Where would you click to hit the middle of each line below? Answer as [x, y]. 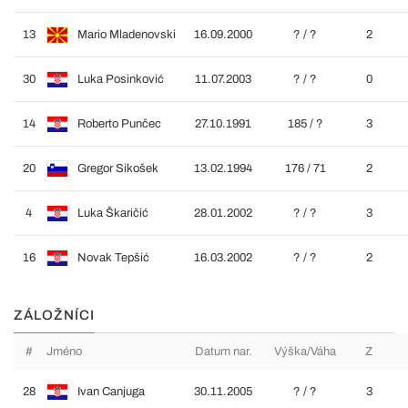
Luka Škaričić [113, 213]
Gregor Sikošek [118, 168]
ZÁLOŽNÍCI [54, 315]
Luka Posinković [121, 79]
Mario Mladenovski [127, 35]
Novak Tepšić [113, 258]
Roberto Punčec [119, 124]
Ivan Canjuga [111, 392]
